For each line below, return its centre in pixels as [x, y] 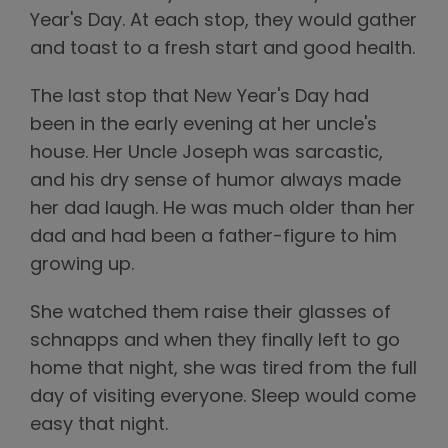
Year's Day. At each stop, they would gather [223, 22]
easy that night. [99, 426]
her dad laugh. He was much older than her [222, 210]
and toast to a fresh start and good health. [222, 50]
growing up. [82, 266]
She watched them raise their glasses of [210, 314]
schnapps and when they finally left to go [215, 342]
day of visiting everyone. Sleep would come [223, 398]
